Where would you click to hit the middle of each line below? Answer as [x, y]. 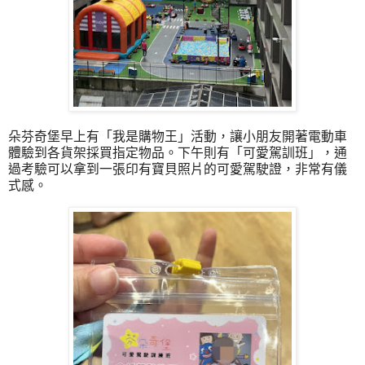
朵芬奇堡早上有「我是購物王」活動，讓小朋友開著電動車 [178, 136]
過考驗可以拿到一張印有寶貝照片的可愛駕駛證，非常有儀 [178, 169]
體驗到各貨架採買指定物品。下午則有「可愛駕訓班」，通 [178, 152]
